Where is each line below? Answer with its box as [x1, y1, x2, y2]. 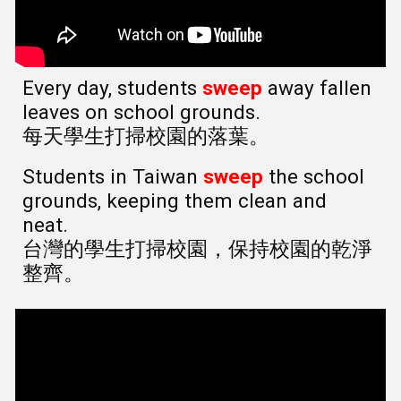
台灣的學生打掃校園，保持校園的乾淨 [22, 236, 373, 261]
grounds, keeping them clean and [22, 188, 328, 213]
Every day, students [22, 75, 203, 100]
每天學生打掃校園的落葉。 [22, 124, 270, 149]
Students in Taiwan [22, 164, 204, 189]
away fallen [262, 75, 372, 100]
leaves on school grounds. [22, 99, 267, 124]
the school [263, 164, 365, 189]
